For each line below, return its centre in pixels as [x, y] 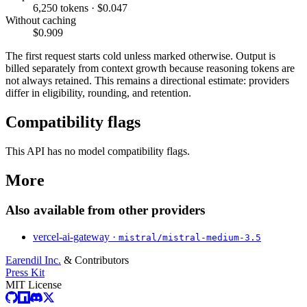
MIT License [34, 285]
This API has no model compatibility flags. [98, 151]
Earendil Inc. [33, 260]
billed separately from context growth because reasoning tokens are [150, 68]
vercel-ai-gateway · [76, 237]
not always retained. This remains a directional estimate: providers [147, 80]
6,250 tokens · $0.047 [80, 8]
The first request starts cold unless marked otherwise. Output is [140, 56]
